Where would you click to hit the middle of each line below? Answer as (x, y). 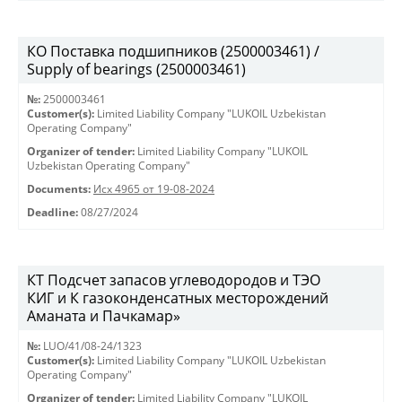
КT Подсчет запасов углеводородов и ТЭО (174, 280)
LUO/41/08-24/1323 (92, 346)
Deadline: (52, 212)
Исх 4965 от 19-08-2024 (154, 189)
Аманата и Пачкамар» (104, 316)
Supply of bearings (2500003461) (136, 69)
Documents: (59, 189)
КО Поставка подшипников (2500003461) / (173, 51)
